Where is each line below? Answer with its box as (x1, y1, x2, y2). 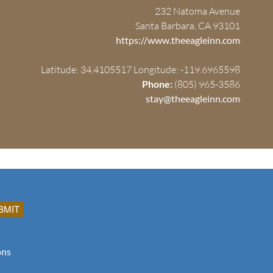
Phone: (142, 77, 173, 90)
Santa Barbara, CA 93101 (135, 19, 241, 32)
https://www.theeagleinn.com (116, 34, 241, 46)
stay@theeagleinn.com (146, 92, 241, 104)
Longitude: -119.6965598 (133, 63, 241, 76)
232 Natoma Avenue (155, 4, 241, 17)
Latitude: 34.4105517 (41, 63, 132, 76)
